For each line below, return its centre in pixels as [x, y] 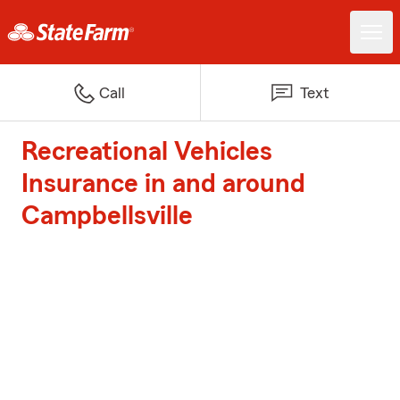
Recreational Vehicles [147, 152]
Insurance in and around [163, 184]
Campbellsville [107, 216]
